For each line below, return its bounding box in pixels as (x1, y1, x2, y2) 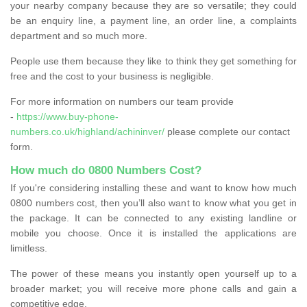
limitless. (10, 242, 47, 254)
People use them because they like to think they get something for (10, 55, 297, 66)
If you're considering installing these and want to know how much (10, 182, 297, 193)
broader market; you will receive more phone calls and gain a (10, 282, 297, 294)
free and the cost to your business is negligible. (10, 70, 214, 82)
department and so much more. (10, 29, 147, 41)
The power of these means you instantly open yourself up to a (10, 267, 297, 279)
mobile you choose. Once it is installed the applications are (10, 227, 297, 238)
